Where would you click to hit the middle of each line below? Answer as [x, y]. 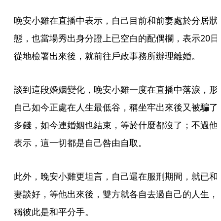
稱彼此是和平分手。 [54, 212]
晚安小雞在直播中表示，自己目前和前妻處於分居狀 [116, 20]
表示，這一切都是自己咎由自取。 [80, 143]
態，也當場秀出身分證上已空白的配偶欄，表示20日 [116, 38]
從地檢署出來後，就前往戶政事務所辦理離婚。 [107, 56]
